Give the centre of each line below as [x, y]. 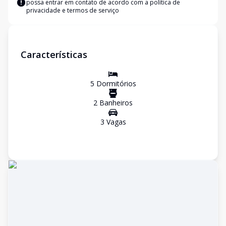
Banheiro [113, 103]
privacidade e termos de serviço [73, 10]
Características [54, 54]
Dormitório [113, 83]
